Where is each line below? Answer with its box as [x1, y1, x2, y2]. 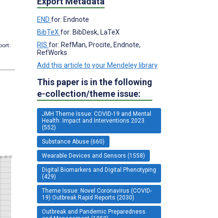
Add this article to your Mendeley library [37, 61, 158, 69]
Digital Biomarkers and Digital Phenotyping [42, 166, 156, 173]
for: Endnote [51, 15, 89, 23]
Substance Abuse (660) [42, 138, 105, 145]
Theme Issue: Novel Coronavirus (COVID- [42, 187, 152, 194]
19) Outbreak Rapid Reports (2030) [42, 194, 134, 201]
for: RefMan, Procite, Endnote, [49, 40, 141, 49]
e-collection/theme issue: [37, 88, 141, 99]
